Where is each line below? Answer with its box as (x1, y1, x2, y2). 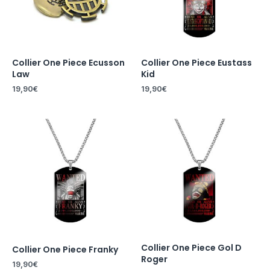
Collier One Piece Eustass (141, 56, 252, 69)
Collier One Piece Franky (12, 243, 118, 256)
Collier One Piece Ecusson (12, 56, 125, 69)
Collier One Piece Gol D (141, 242, 242, 254)
